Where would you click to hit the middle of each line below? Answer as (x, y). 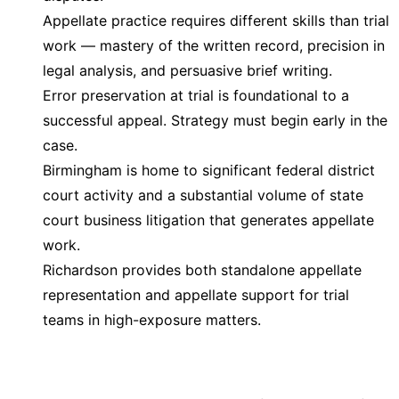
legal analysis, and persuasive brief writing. (187, 70)
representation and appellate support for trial (196, 295)
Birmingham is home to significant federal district (209, 170)
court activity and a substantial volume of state (203, 195)
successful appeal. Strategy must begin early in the (215, 120)
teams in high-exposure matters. (152, 320)
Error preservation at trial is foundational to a (196, 95)
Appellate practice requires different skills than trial (216, 20)
